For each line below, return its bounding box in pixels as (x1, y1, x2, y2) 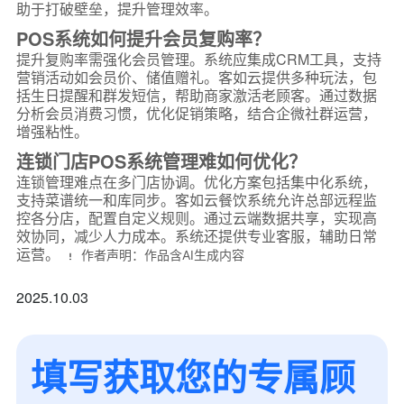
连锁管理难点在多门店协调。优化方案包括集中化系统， (15, 171, 377, 192)
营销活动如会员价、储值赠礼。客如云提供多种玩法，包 (15, 67, 377, 87)
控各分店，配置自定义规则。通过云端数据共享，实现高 (15, 207, 377, 228)
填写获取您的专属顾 (30, 350, 355, 401)
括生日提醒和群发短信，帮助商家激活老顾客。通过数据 (15, 85, 377, 106)
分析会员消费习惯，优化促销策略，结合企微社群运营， (15, 103, 377, 124)
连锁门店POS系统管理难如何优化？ (15, 148, 307, 174)
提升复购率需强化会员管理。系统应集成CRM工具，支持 (15, 49, 381, 69)
